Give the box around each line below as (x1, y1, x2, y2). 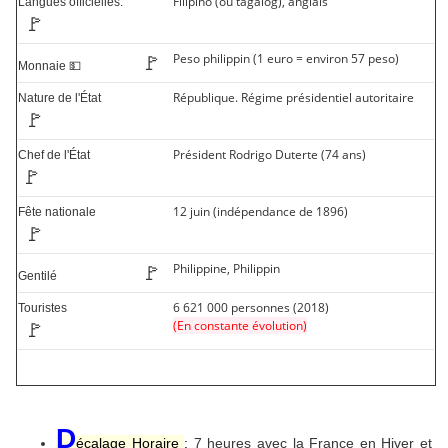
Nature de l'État (18, 91, 137, 106)
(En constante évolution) (173, 317, 307, 335)
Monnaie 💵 (18, 59, 141, 74)
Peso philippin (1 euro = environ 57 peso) (173, 50, 399, 68)
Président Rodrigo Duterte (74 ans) (173, 146, 366, 164)
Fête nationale (18, 205, 138, 220)
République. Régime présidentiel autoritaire (173, 89, 414, 107)
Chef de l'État (18, 148, 138, 163)
